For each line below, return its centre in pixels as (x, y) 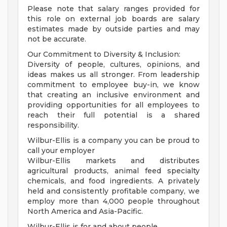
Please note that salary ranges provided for (113, 9)
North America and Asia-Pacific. (85, 212)
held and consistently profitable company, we (113, 191)
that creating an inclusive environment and (113, 95)
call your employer (61, 151)
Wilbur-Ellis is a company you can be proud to (113, 141)
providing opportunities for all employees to (113, 105)
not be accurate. (57, 39)
